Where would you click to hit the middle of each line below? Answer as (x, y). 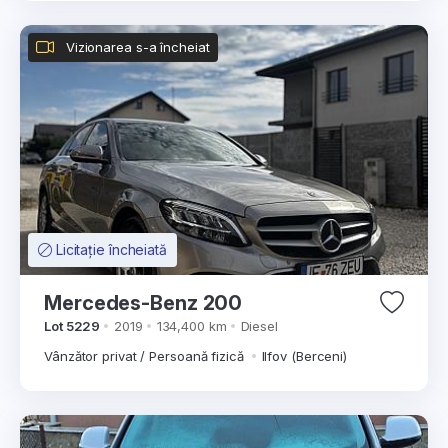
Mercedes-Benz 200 (143, 303)
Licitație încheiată (111, 249)
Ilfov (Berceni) (304, 356)
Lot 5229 (72, 326)
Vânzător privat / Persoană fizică (146, 356)
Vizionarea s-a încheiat (137, 47)
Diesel (259, 326)
